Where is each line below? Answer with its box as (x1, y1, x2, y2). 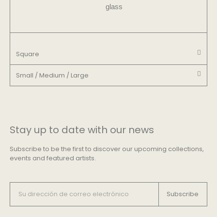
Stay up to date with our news (10, 123, 154, 137)
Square (16, 49, 39, 59)
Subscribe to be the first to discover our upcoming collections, (10, 144, 204, 154)
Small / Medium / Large (16, 70, 89, 80)
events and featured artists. (10, 153, 96, 163)
